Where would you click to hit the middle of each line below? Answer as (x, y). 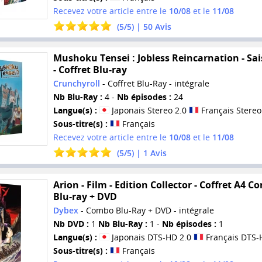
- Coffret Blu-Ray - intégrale (154, 84)
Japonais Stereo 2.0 (149, 111)
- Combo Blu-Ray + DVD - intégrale (146, 210)
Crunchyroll (76, 84)
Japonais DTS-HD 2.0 (151, 237)
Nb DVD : (71, 224)
